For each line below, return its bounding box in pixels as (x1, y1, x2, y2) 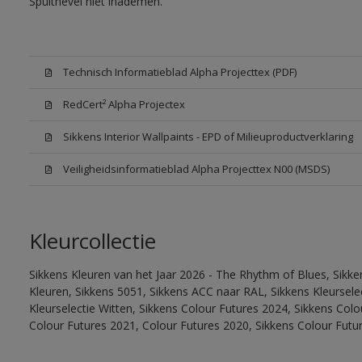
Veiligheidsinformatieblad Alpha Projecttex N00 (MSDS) (62, 162, 330, 176)
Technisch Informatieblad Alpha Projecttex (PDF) (62, 65, 297, 79)
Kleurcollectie (28, 226, 156, 255)
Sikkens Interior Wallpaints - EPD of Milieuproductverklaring (62, 129, 353, 144)
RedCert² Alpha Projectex (62, 97, 185, 112)
